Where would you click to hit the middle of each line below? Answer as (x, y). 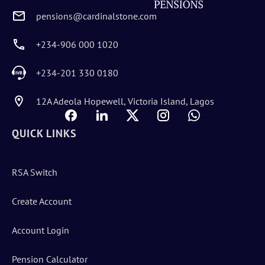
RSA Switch (35, 172)
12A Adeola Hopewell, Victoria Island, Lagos (125, 101)
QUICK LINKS (44, 133)
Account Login (41, 230)
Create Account (42, 201)
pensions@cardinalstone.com (96, 16)
